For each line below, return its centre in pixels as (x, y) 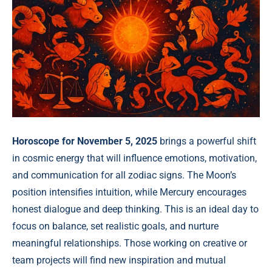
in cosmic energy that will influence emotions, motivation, (134, 158)
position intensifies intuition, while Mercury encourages (129, 192)
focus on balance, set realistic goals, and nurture (115, 226)
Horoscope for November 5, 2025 (85, 141)
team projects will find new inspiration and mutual (119, 260)
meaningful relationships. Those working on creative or (130, 243)
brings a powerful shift (207, 141)
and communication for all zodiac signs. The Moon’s (124, 175)
